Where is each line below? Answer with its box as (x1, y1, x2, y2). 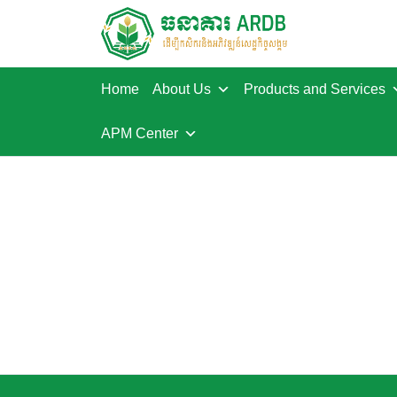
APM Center (101, 126, 178, 141)
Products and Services (244, 82, 385, 97)
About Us (152, 82, 211, 97)
